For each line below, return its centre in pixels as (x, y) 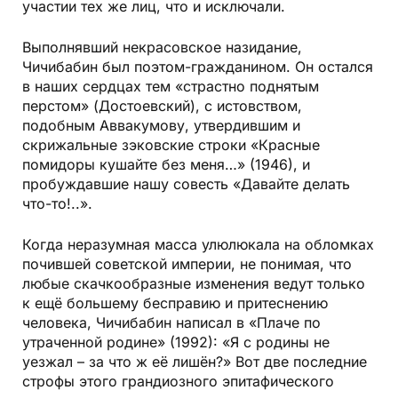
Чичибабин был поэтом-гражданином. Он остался (198, 67)
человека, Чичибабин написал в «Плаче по (171, 323)
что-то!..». (57, 204)
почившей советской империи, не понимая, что (187, 264)
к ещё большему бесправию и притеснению (175, 303)
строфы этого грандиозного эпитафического (178, 382)
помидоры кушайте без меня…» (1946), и (166, 165)
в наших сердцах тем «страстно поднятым (171, 87)
